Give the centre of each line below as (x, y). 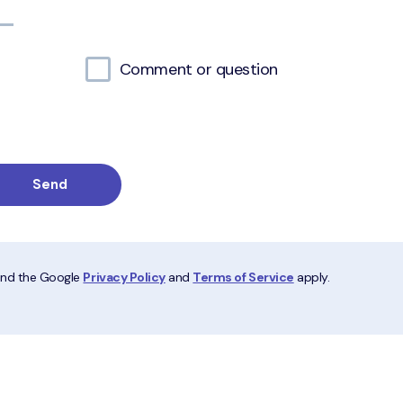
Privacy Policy (124, 277)
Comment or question (198, 69)
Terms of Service (243, 277)
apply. (312, 277)
